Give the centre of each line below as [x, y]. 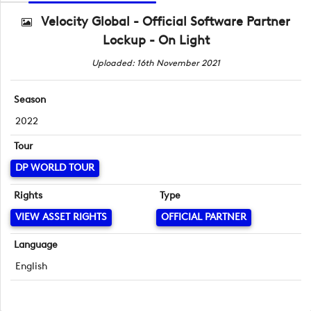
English [31, 267]
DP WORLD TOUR [55, 168]
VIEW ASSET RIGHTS [61, 217]
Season [30, 99]
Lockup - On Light [156, 40]
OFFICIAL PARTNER [203, 217]
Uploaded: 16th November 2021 [156, 62]
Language [36, 245]
